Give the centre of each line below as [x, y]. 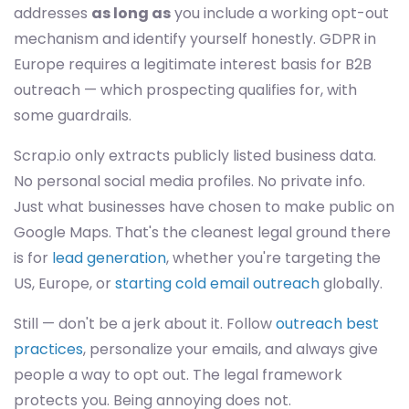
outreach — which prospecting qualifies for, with [185, 90]
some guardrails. [73, 116]
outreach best [327, 324]
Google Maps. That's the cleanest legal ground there [202, 233]
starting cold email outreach [217, 284]
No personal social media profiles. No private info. [189, 182]
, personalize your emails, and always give [231, 350]
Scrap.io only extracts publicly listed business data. [195, 156]
